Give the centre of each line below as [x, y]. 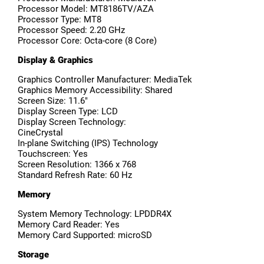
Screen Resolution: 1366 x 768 [77, 165]
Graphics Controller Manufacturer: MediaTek [105, 80]
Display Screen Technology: [72, 122]
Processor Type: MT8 [60, 20]
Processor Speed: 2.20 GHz [71, 30]
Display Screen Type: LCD [68, 112]
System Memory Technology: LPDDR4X [95, 214]
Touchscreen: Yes [53, 154]
